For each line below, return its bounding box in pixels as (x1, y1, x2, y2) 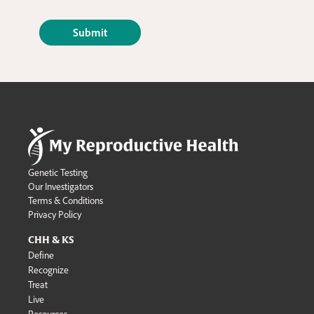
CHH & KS (28, 234, 74, 246)
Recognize (28, 264, 69, 276)
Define (28, 249, 54, 261)
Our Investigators (28, 180, 93, 193)
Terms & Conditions (28, 194, 103, 207)
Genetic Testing (28, 166, 88, 179)
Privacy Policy (28, 208, 81, 221)
